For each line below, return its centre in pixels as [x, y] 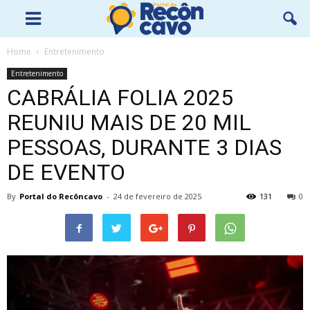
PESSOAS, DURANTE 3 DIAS [144, 147]
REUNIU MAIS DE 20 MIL [129, 122]
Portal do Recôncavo [61, 196]
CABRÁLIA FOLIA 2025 [120, 98]
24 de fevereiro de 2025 [157, 196]
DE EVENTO [66, 172]
